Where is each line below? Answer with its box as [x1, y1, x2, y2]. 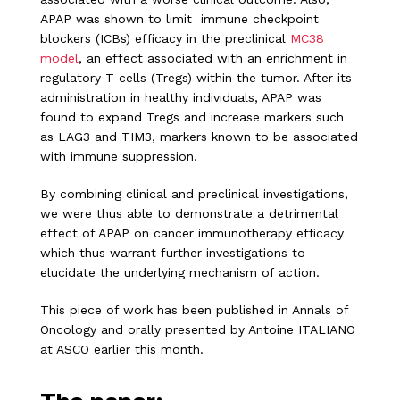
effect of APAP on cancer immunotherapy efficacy [40, 226, 344, 241]
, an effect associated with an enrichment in [79, 51, 347, 66]
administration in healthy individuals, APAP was [40, 90, 321, 105]
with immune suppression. [40, 149, 197, 164]
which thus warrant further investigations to [40, 246, 305, 261]
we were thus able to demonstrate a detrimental [40, 206, 338, 221]
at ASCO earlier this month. [40, 342, 204, 357]
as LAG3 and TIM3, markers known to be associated [40, 129, 358, 145]
